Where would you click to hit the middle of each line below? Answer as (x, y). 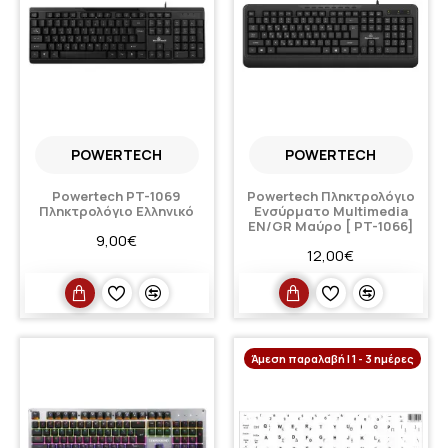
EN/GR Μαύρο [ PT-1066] (331, 226)
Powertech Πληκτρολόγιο (330, 196)
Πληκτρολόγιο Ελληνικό (117, 211)
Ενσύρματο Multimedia (330, 211)
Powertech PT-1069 (117, 196)
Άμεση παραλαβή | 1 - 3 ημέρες (332, 359)
